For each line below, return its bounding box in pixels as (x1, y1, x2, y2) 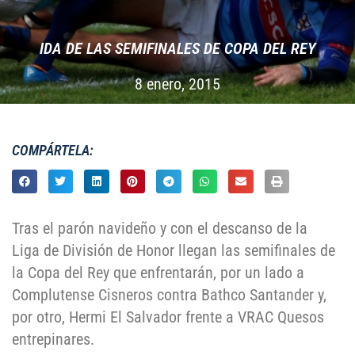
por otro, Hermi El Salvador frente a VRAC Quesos (12, 307, 324, 327)
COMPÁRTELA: (12, 142, 94, 158)
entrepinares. (12, 330, 94, 349)
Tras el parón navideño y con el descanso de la (12, 219, 307, 239)
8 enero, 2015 (135, 74, 220, 94)
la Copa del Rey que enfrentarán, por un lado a (12, 263, 304, 283)
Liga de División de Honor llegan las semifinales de (12, 241, 335, 261)
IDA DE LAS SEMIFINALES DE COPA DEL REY (40, 39, 315, 58)
